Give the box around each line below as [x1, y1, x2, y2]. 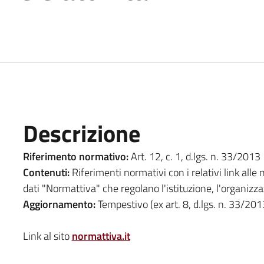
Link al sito [22, 227, 72, 244]
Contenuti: [22, 164, 70, 180]
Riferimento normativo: [22, 148, 128, 164]
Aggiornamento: [22, 196, 95, 212]
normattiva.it [71, 227, 130, 244]
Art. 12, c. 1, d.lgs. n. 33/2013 [128, 148, 260, 164]
